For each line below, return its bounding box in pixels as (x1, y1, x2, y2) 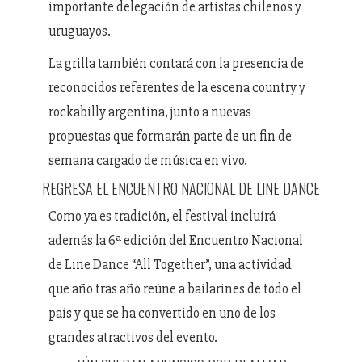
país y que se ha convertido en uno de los (48, 304, 276, 322)
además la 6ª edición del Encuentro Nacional (48, 231, 303, 249)
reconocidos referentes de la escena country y (48, 78, 305, 96)
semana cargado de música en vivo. (48, 151, 247, 169)
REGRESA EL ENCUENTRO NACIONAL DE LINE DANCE (42, 177, 320, 199)
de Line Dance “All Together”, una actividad (48, 255, 292, 273)
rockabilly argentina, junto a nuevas (48, 103, 251, 120)
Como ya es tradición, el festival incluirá (48, 207, 276, 225)
